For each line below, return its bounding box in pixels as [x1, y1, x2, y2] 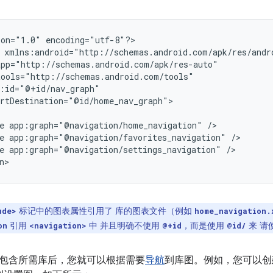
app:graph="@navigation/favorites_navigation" [9, 131, 226, 143]
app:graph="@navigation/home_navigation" [9, 119, 202, 131]
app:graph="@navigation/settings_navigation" [9, 143, 221, 155]
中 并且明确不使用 [87, 219, 162, 231]
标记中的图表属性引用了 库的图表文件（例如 [16, 205, 194, 216]
